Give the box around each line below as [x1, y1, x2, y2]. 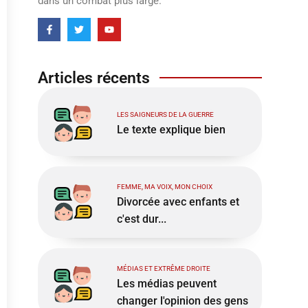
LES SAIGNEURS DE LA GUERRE [116, 111, 214, 119]
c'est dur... [116, 212, 166, 225]
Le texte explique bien [116, 123, 225, 137]
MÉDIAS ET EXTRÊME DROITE [116, 264, 210, 272]
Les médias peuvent [116, 276, 217, 290]
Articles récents [37, 68, 150, 87]
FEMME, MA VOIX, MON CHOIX [116, 182, 212, 190]
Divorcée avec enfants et [116, 195, 239, 208]
